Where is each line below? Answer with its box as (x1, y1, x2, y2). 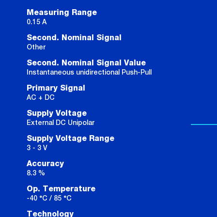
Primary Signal (27, 84, 85, 93)
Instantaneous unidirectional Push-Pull (27, 68, 152, 77)
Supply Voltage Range (27, 135, 114, 143)
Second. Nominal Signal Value (27, 59, 146, 67)
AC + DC (27, 93, 55, 102)
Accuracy (27, 160, 64, 168)
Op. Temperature (27, 185, 95, 193)
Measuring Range (27, 9, 97, 17)
